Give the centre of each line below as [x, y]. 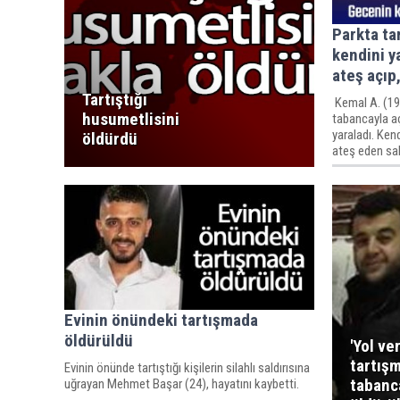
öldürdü [110, 138]
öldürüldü [99, 340]
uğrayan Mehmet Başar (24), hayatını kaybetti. [182, 383]
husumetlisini [131, 119]
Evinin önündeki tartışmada [161, 320]
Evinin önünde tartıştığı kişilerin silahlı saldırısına [187, 367]
